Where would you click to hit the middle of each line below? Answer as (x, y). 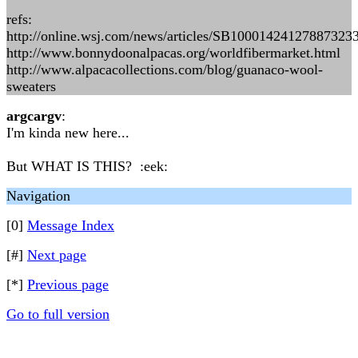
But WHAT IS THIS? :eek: (87, 166)
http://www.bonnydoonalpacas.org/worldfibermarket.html (173, 53)
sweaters (31, 86)
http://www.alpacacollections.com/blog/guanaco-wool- (165, 70)
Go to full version (58, 314)
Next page (57, 255)
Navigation (38, 196)
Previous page (68, 284)
